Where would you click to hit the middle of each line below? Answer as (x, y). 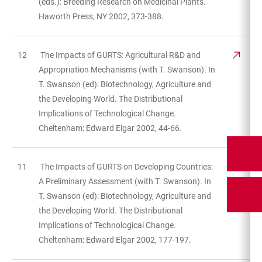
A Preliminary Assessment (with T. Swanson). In (125, 181)
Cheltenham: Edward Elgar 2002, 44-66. (110, 128)
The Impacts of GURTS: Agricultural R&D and (120, 55)
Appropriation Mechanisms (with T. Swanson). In (127, 69)
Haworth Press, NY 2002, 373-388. (101, 16)
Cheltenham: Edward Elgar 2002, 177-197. (115, 239)
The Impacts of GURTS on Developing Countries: (126, 166)
